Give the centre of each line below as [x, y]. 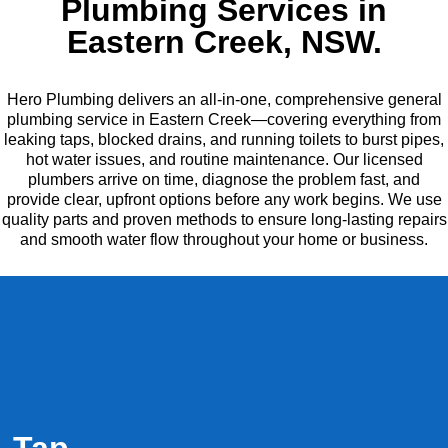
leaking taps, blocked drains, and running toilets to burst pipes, [224, 140]
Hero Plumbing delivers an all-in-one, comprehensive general [224, 100]
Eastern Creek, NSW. [224, 42]
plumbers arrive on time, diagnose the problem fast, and [224, 180]
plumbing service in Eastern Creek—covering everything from [224, 120]
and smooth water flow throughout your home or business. [224, 240]
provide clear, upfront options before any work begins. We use [224, 200]
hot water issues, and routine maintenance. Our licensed [224, 160]
